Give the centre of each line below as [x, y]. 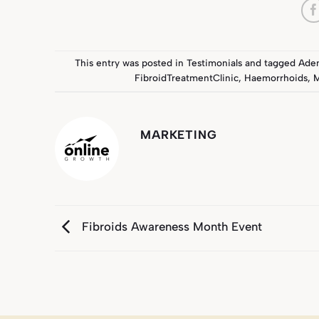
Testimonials [215, 63]
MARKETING [179, 134]
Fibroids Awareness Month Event [170, 227]
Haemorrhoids [276, 78]
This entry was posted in [131, 63]
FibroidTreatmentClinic [187, 78]
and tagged [271, 63]
